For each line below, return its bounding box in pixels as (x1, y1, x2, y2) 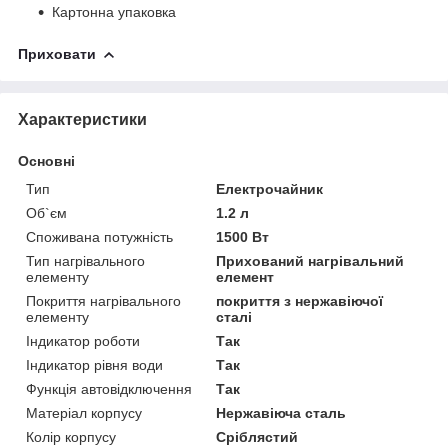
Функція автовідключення (26, 380, 192, 397)
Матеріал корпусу (26, 404, 142, 421)
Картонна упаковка (52, 3, 176, 20)
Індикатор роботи (26, 332, 140, 349)
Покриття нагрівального (26, 292, 181, 309)
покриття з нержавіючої (216, 292, 384, 309)
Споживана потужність (26, 228, 173, 245)
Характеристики (18, 110, 147, 128)
